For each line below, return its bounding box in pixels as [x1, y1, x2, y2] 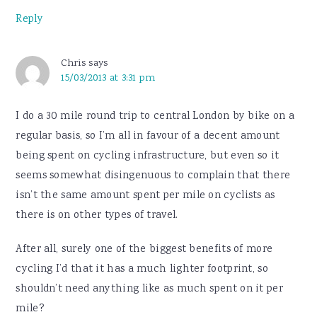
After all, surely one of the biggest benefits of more [16, 242, 273, 258]
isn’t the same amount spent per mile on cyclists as [16, 188, 275, 204]
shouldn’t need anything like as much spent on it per [16, 282, 283, 298]
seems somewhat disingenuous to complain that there [16, 168, 291, 185]
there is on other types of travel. [16, 208, 178, 224]
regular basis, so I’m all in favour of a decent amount [16, 129, 280, 145]
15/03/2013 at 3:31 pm [61, 71, 156, 86]
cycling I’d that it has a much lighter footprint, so [16, 262, 268, 278]
